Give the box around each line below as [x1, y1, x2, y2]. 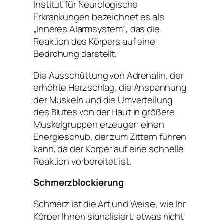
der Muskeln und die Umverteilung [33, 93, 173, 106]
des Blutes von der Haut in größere [33, 105, 175, 118]
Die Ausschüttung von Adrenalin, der [33, 68, 184, 82]
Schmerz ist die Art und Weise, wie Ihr [33, 197, 186, 210]
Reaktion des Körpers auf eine [33, 35, 156, 48]
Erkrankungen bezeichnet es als [33, 10, 164, 24]
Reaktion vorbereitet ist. [33, 154, 131, 167]
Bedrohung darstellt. [33, 47, 117, 60]
